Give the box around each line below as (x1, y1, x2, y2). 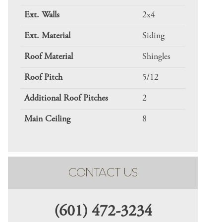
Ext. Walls (24, 11, 59, 20)
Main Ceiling (24, 115, 70, 124)
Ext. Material (24, 32, 70, 41)
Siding (142, 32, 165, 41)
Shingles (142, 53, 170, 62)
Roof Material (24, 53, 73, 62)
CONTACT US (68, 166, 138, 179)
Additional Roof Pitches (24, 94, 108, 104)
